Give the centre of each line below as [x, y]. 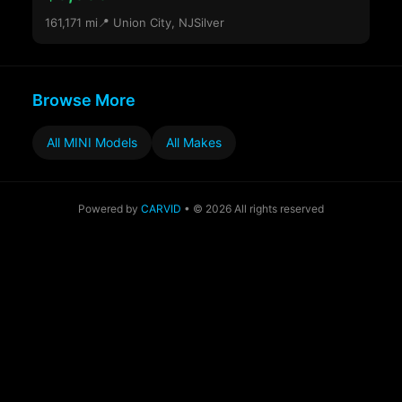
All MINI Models [92, 142]
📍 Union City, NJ [146, 22]
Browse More [84, 100]
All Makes [194, 142]
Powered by [109, 209]
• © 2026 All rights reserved [253, 209]
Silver [209, 22]
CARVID [161, 209]
